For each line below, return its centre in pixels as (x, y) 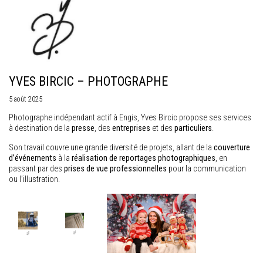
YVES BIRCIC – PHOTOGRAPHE (88, 81)
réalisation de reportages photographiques (144, 158)
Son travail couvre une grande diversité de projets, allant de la (111, 147)
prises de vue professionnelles (115, 168)
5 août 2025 (26, 99)
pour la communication (206, 168)
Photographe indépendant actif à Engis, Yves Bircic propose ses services (130, 117)
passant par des (36, 168)
